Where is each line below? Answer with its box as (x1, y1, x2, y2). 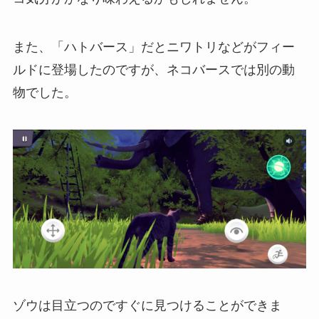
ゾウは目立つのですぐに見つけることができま (12, 298, 282, 313)
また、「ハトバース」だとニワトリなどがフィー (12, 40, 295, 55)
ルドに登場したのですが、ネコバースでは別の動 (12, 63, 295, 78)
